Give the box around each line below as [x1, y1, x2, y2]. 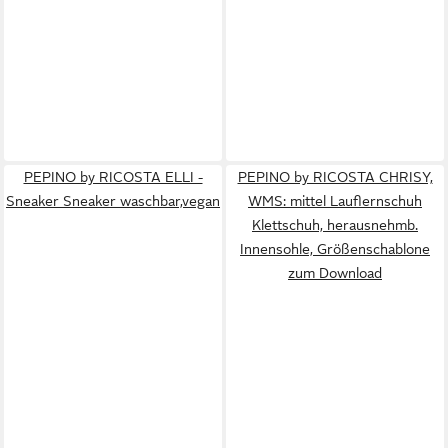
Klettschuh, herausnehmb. [252, 217, 418, 233]
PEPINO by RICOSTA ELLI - [23, 169, 203, 185]
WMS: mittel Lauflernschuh [248, 193, 422, 209]
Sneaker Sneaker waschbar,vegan [6, 193, 220, 209]
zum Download [288, 265, 382, 281]
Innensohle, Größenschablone [240, 241, 430, 257]
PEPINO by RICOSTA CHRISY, [237, 169, 433, 185]
